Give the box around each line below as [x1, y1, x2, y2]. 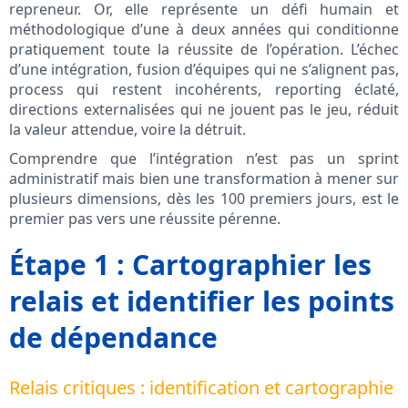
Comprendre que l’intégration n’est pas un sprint [9, 148, 399, 169]
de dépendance [9, 319, 218, 357]
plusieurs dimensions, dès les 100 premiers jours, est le [9, 189, 399, 209]
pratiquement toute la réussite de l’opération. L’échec [9, 39, 399, 60]
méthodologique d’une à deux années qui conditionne [9, 19, 399, 40]
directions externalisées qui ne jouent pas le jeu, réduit [9, 99, 399, 120]
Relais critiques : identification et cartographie [9, 375, 393, 401]
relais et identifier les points [9, 282, 394, 321]
